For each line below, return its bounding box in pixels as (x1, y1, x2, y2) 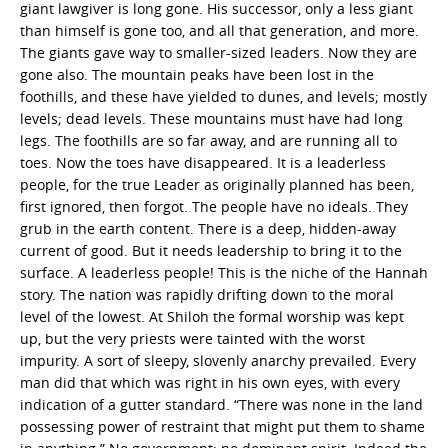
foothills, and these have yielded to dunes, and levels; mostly (20, 86, 427, 106)
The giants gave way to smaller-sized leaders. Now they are (20, 42, 417, 62)
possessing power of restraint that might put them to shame (20, 416, 425, 436)
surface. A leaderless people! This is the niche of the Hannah (20, 262, 428, 282)
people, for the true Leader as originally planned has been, (20, 174, 414, 194)
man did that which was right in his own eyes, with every (20, 372, 400, 392)
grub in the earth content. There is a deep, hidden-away (20, 218, 396, 238)
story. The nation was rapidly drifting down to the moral (20, 284, 394, 304)
